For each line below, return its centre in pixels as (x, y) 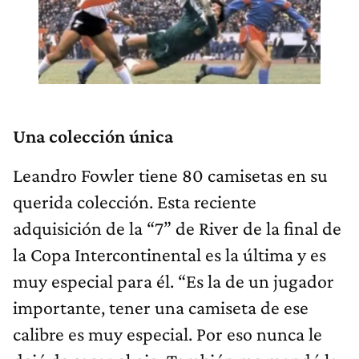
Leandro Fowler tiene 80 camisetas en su (170, 175)
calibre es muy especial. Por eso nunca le (167, 333)
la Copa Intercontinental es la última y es (169, 254)
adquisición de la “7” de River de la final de (177, 228)
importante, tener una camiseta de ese (161, 307)
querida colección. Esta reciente (135, 201)
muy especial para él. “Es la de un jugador (173, 280)
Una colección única (93, 135)
